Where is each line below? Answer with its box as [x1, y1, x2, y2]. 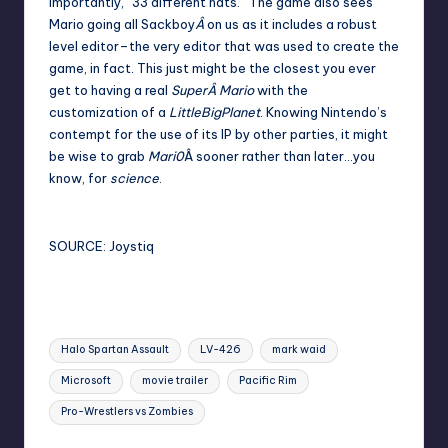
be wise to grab [49, 148, 148, 165]
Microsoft [61, 374, 112, 388]
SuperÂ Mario [171, 82, 257, 99]
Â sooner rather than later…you [184, 148, 375, 165]
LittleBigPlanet [169, 104, 260, 121]
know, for [49, 170, 110, 187]
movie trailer [141, 374, 208, 388]
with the [257, 82, 308, 99]
